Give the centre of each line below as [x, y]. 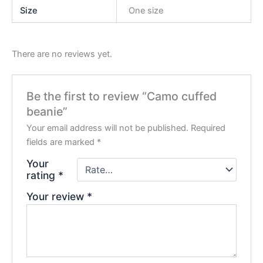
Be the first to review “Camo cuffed [122, 97]
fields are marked [62, 142]
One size [146, 10]
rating [43, 176]
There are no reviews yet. [62, 54]
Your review [57, 197]
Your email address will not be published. [108, 128]
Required [208, 128]
